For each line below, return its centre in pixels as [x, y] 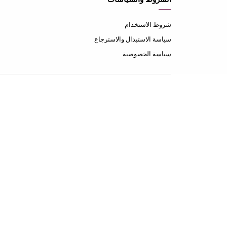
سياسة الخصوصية [147, 54]
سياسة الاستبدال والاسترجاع [133, 39]
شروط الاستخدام [148, 25]
